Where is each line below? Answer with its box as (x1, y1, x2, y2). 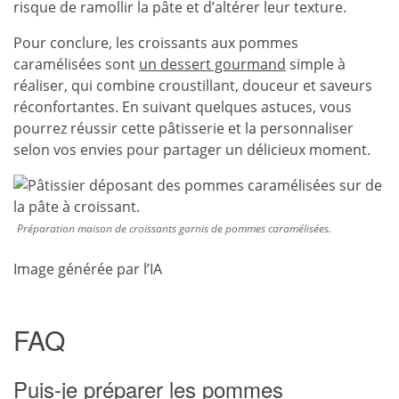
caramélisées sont (13, 54, 139, 74)
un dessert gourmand (139, 54, 286, 74)
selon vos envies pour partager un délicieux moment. (13, 140, 370, 159)
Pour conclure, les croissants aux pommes (13, 33, 298, 53)
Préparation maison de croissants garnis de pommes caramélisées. (17, 221, 331, 236)
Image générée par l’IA (13, 259, 162, 279)
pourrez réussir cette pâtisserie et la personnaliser (13, 118, 354, 138)
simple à (286, 54, 346, 74)
